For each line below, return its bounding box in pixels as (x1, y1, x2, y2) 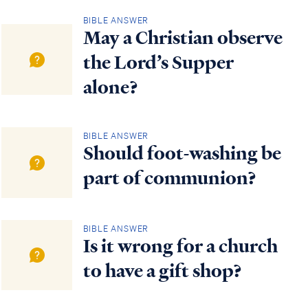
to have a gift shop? (82, 258, 242, 283)
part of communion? (82, 166, 256, 191)
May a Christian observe (82, 25, 283, 51)
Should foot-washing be (82, 141, 281, 166)
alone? (82, 75, 138, 100)
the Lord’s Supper (82, 50, 234, 76)
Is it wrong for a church (82, 233, 278, 258)
